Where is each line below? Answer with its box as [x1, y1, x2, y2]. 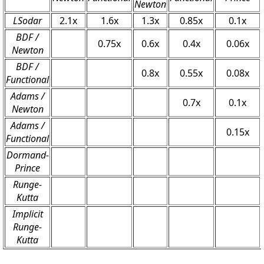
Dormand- [6, 148, 49, 161]
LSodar [13, 14, 42, 27]
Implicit [12, 207, 43, 220]
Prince [15, 161, 40, 174]
